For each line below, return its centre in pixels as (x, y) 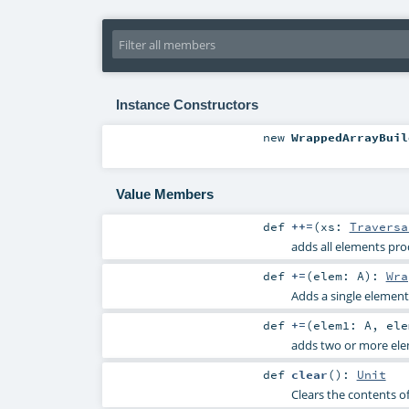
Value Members (164, 194)
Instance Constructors (187, 105)
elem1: (338, 325)
